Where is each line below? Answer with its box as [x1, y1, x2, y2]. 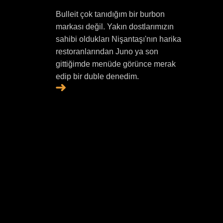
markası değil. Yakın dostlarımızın [55, 22, 174, 31]
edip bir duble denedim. [55, 72, 139, 81]
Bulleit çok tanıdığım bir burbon [55, 10, 165, 18]
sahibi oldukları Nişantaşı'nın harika [55, 35, 181, 43]
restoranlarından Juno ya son [55, 47, 158, 56]
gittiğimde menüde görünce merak [55, 60, 176, 68]
